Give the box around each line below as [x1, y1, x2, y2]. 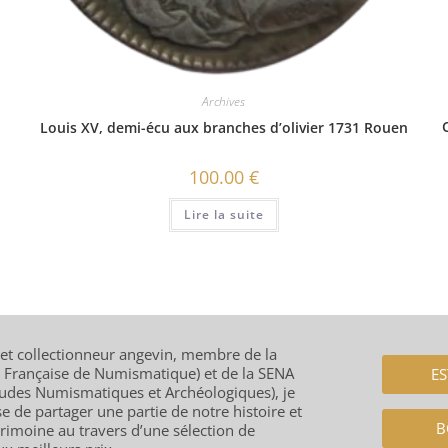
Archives [202, 93, 246, 111]
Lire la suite [183, 206, 264, 224]
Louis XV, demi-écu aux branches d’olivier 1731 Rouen [39, 118, 408, 138]
